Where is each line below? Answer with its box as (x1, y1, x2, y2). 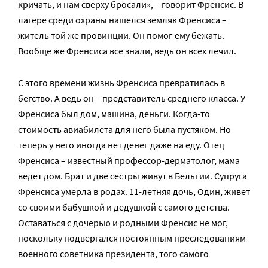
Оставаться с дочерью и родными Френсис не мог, (18, 216, 228, 229)
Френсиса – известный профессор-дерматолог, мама (18, 154, 240, 166)
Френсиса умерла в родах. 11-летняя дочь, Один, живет (18, 185, 250, 197)
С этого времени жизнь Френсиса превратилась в (18, 76, 225, 89)
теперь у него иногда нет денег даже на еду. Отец (18, 138, 224, 151)
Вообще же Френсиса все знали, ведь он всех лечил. (18, 44, 236, 57)
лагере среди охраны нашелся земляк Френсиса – (18, 13, 227, 26)
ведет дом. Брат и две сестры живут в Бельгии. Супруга (18, 169, 247, 182)
